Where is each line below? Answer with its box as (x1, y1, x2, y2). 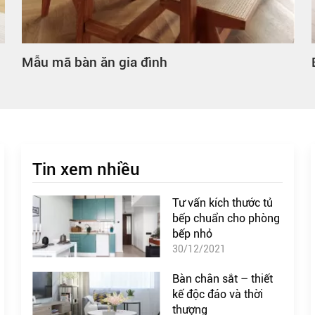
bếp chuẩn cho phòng (172, 211, 281, 225)
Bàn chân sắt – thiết (172, 272, 274, 286)
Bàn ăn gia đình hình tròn (22, 53, 174, 70)
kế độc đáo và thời (172, 288, 264, 302)
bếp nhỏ (172, 226, 213, 240)
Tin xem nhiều (32, 159, 141, 179)
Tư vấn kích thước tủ (172, 195, 274, 210)
